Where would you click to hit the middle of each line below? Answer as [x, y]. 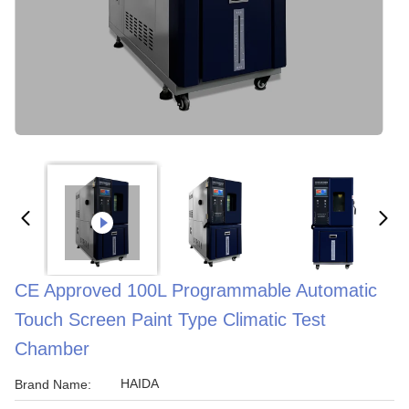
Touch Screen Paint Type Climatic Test [170, 320]
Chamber [52, 349]
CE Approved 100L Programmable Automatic [196, 290]
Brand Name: [53, 384]
